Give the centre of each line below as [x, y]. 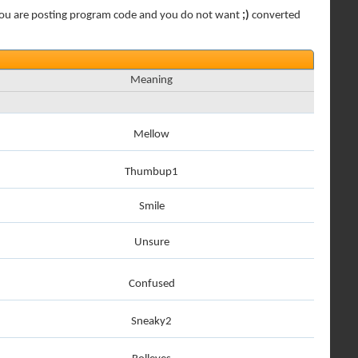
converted [275, 16]
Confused [151, 284]
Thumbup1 [151, 172]
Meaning [151, 80]
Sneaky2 [151, 322]
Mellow [151, 135]
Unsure [151, 243]
